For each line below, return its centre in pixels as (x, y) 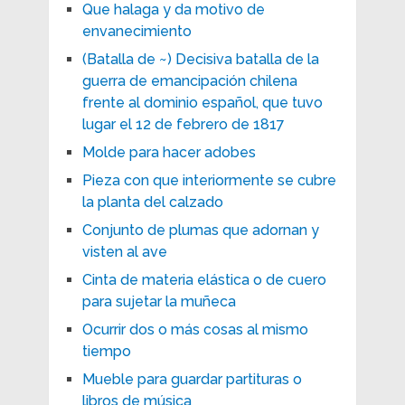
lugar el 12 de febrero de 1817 (183, 124)
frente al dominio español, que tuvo (202, 102)
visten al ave (124, 251)
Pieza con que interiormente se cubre (209, 180)
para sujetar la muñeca (159, 301)
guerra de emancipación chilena (189, 80)
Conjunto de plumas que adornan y (200, 230)
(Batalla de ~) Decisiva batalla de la (200, 59)
